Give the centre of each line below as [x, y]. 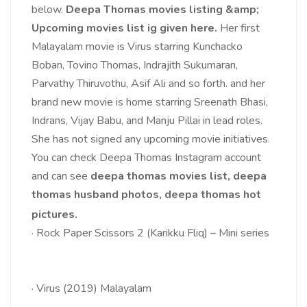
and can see [61, 176]
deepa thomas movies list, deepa [179, 176]
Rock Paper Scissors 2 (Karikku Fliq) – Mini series [153, 233]
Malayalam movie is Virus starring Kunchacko [137, 47]
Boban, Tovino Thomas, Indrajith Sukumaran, [135, 65]
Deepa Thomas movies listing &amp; [162, 10]
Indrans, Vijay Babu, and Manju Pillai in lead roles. [147, 121]
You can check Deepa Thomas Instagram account [146, 158]
